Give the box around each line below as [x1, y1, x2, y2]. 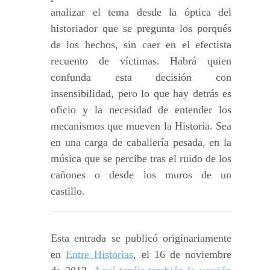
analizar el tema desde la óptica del [51, 6, 231, 19]
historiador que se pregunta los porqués [51, 22, 231, 35]
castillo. [51, 185, 85, 198]
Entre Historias [66, 248, 134, 261]
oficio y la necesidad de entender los [51, 104, 231, 116]
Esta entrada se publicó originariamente [51, 232, 231, 245]
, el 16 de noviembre [133, 248, 232, 261]
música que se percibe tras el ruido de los [51, 152, 231, 165]
